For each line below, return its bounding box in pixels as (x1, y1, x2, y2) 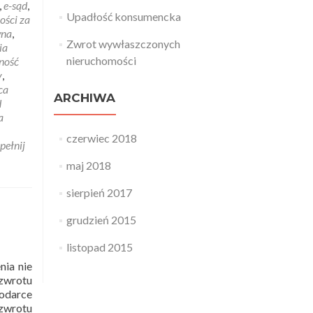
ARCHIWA (54, 91, 115, 105)
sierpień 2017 (66, 186, 132, 199)
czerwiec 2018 (66, 131, 137, 145)
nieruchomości (66, 54, 136, 67)
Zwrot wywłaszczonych (66, 37, 180, 50)
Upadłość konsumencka (66, 10, 181, 23)
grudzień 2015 (66, 213, 136, 226)
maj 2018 (66, 159, 111, 172)
